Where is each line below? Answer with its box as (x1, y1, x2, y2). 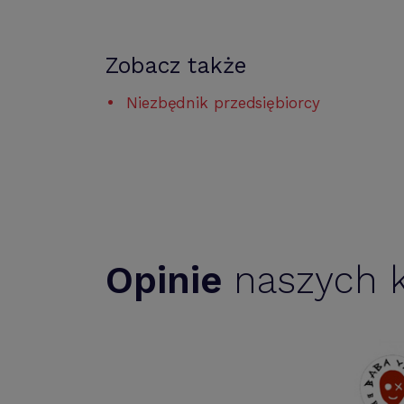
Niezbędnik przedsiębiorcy (126, 94, 320, 112)
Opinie (106, 258, 223, 302)
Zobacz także (106, 52, 246, 78)
